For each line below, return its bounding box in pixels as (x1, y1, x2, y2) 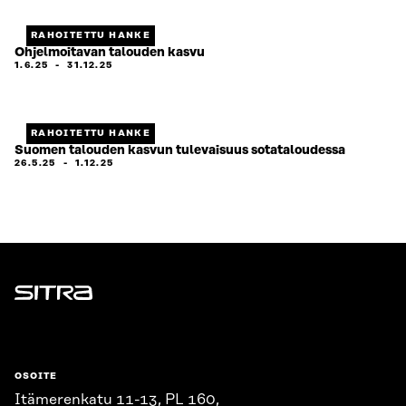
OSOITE (14, 371, 57, 382)
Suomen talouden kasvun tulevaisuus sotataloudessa (14, 143, 345, 158)
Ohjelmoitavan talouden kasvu (14, 45, 205, 60)
